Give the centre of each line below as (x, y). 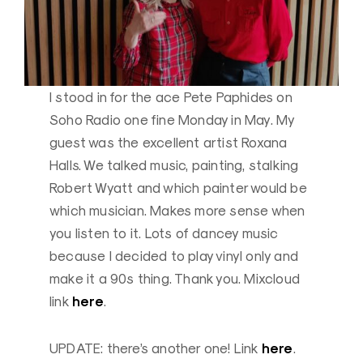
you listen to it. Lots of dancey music (164, 234)
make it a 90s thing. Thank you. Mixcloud (175, 279)
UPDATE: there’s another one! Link (156, 349)
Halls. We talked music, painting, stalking (174, 166)
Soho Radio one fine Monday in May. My (172, 120)
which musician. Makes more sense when (177, 211)
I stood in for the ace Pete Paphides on (171, 98)
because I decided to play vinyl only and (174, 256)
